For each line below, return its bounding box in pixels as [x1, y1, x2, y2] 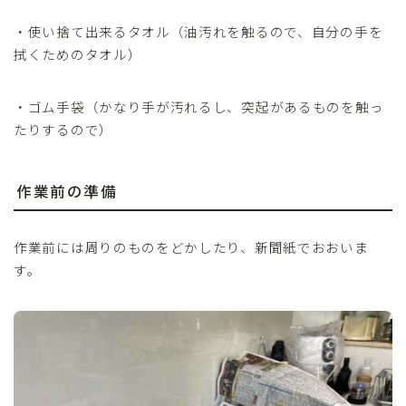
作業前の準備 [16, 179, 117, 202]
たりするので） [14, 120, 113, 140]
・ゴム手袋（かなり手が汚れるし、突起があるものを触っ [14, 97, 384, 117]
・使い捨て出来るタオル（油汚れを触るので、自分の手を [14, 22, 383, 42]
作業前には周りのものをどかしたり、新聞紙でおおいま [14, 237, 369, 256]
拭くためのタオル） [14, 44, 142, 64]
